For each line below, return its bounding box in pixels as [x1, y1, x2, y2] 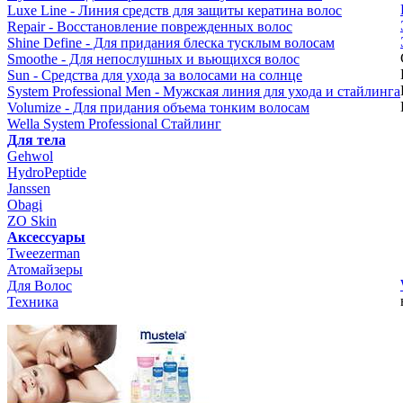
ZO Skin [7, 213, 57, 228]
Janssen [7, 181, 50, 196]
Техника [7, 294, 58, 309]
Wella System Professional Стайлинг [7, 116, 221, 131]
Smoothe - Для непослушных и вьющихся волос [7, 51, 300, 67]
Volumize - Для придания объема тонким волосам [7, 100, 309, 115]
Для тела [7, 132, 66, 148]
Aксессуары [7, 229, 85, 245]
